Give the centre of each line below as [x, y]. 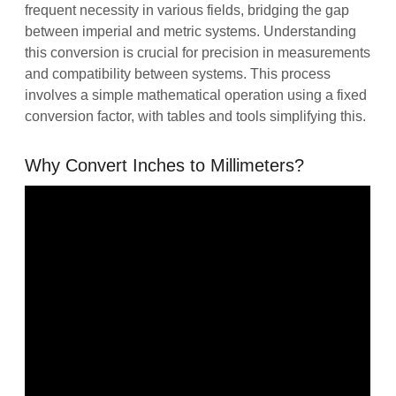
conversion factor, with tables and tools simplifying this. [196, 116]
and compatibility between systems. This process [178, 73]
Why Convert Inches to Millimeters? [165, 165]
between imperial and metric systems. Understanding [191, 31]
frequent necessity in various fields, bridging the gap [187, 10]
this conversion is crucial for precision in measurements [198, 52]
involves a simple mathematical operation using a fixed [196, 95]
